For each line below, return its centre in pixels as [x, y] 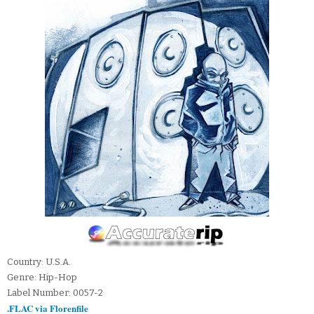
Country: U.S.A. [39, 262]
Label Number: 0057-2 [55, 293]
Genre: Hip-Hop [42, 278]
